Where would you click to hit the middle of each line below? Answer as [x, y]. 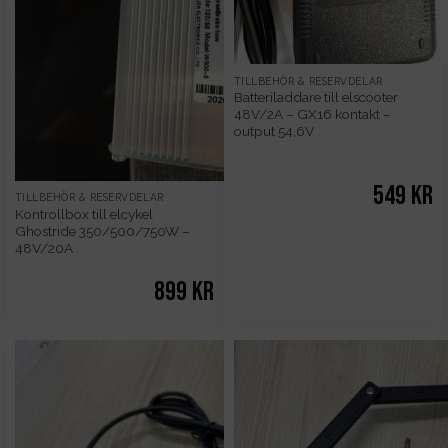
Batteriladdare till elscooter [315, 97]
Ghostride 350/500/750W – [102, 230]
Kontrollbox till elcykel [83, 213]
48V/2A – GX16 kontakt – [312, 114]
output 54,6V [273, 131]
